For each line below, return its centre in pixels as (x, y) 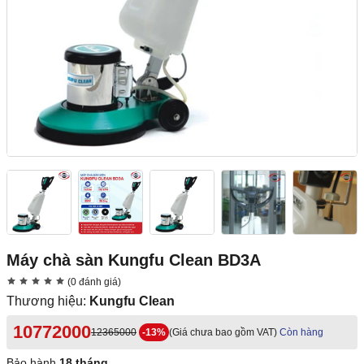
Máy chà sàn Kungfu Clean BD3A (134, 260)
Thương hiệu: (48, 301)
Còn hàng (301, 333)
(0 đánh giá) (93, 282)
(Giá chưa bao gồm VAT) (223, 333)
